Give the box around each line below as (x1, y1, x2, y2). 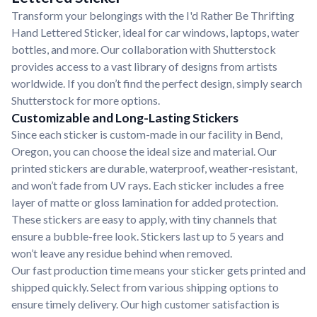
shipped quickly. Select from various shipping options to (11, 280, 279, 294)
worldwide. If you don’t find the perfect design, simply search (11, 76, 302, 90)
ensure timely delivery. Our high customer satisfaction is (11, 297, 279, 311)
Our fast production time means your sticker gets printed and (11, 263, 306, 277)
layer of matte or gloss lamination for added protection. (11, 195, 278, 209)
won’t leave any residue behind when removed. (11, 246, 232, 260)
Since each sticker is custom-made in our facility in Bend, (11, 127, 282, 141)
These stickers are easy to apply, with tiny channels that (11, 212, 277, 226)
